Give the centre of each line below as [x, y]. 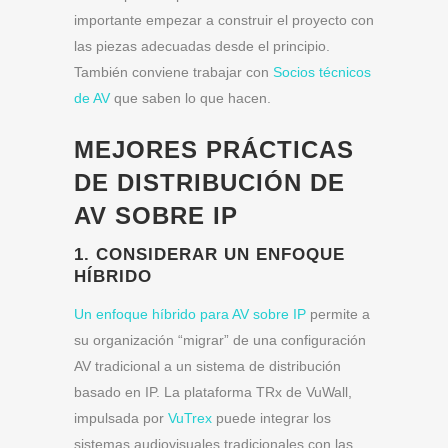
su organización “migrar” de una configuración [220, 339]
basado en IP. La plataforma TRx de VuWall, [213, 391]
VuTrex [190, 417]
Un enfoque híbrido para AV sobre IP [190, 313]
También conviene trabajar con [173, 72]
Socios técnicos [322, 72]
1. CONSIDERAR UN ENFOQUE [209, 255]
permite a [338, 313]
